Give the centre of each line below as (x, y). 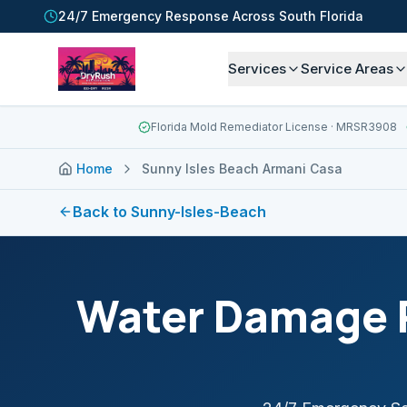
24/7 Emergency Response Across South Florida (211, 16)
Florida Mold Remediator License (239, 127)
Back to (102, 212)
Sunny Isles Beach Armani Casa (242, 169)
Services (258, 69)
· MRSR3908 (362, 127)
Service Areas (347, 69)
